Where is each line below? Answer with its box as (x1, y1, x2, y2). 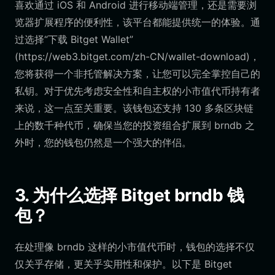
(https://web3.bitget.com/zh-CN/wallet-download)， (15, 50, 260, 63)
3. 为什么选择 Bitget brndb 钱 (15, 185, 244, 206)
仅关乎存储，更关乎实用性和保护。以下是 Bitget (15, 258, 232, 270)
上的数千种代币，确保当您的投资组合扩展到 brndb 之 (15, 119, 255, 131)
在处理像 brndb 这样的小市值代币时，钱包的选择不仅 (15, 241, 255, 253)
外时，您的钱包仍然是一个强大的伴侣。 (15, 136, 192, 149)
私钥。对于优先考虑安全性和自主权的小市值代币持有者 (15, 85, 260, 97)
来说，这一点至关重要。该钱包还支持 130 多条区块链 (15, 102, 254, 114)
